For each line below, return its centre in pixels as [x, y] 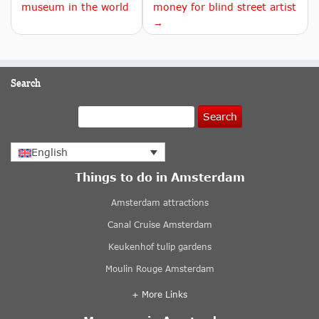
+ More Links [159, 294]
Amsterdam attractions [159, 202]
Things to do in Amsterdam [159, 177]
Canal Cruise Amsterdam [159, 224]
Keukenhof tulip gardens [159, 246]
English [49, 152]
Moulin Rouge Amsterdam [159, 268]
